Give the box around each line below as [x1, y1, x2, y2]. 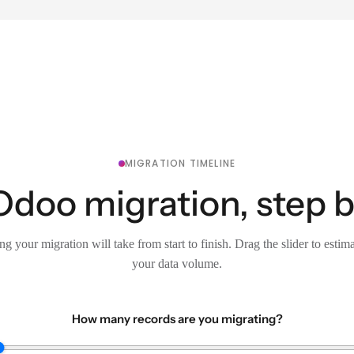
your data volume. [132, 257, 222, 270]
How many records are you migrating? [71, 311, 283, 326]
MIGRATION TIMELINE [124, 156, 236, 170]
